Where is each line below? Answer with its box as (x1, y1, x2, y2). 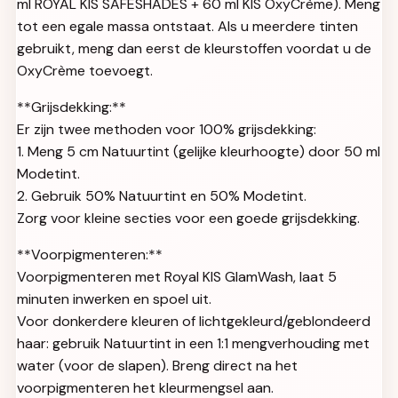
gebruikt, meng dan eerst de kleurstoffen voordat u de (17, 38, 371, 58)
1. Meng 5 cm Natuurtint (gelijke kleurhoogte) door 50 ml (17, 141, 380, 161)
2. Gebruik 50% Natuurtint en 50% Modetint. (17, 186, 306, 205)
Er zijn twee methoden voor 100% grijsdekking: (17, 119, 316, 139)
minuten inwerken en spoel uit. (17, 289, 211, 308)
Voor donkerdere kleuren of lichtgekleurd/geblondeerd (17, 311, 370, 330)
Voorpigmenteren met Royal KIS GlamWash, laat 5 (17, 267, 337, 286)
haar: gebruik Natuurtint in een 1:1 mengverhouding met (17, 333, 370, 353)
